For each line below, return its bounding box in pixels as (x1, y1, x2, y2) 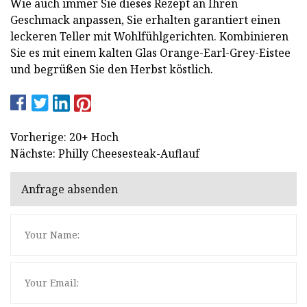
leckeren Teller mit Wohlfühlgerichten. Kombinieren (10, 28, 288, 44)
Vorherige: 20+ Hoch (10, 129, 119, 145)
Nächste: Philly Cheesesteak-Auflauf (10, 145, 199, 161)
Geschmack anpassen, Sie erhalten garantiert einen (10, 12, 280, 27)
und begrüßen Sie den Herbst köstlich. (10, 61, 213, 77)
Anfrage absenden (21, 182, 118, 197)
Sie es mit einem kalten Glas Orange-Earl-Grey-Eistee (10, 45, 291, 60)
